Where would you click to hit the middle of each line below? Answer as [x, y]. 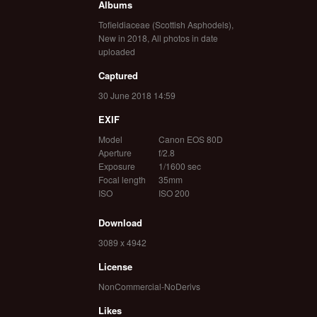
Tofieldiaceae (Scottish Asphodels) [165, 24]
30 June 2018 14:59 [137, 95]
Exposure [116, 166]
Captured [118, 75]
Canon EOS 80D [190, 139]
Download [120, 222]
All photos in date [184, 38]
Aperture [115, 152]
